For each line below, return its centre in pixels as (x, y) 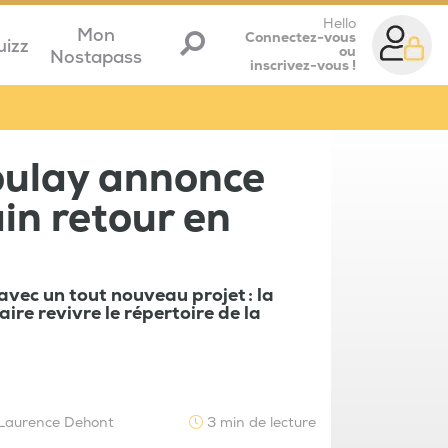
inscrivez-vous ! (303, 65)
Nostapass (95, 57)
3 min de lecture (259, 423)
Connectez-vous (300, 37)
